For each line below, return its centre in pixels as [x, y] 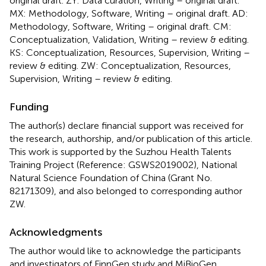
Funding [29, 107]
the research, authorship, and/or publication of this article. [131, 138]
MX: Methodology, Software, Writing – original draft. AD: [129, 13]
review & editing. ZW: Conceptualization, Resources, [120, 65]
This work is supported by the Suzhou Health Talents [121, 151]
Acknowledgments [56, 232]
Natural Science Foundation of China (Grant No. [111, 178]
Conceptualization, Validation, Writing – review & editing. [129, 39]
